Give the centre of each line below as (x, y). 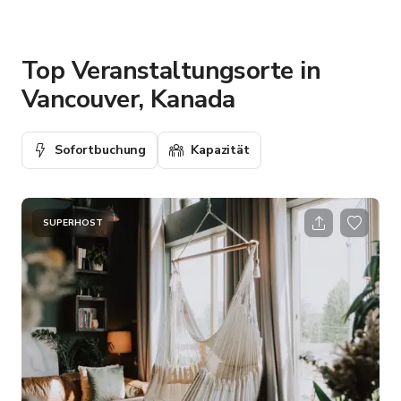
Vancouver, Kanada (128, 99)
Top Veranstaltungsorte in (171, 70)
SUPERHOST (73, 222)
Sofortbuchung (101, 149)
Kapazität (220, 149)
